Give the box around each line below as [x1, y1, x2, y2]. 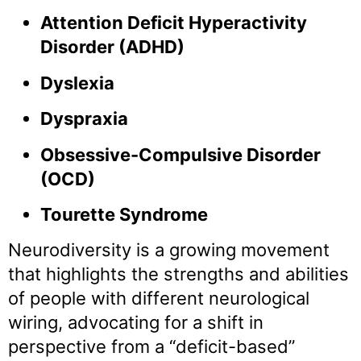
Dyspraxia [40, 108, 128, 130]
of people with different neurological [8, 288, 309, 309]
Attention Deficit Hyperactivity [40, 12, 307, 34]
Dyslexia [40, 72, 114, 93]
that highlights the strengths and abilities [8, 263, 349, 285]
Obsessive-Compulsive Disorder [40, 143, 321, 165]
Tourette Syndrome [40, 203, 208, 225]
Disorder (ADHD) [40, 36, 185, 58]
